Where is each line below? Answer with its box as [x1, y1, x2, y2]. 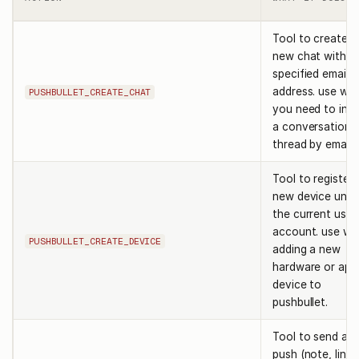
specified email [272, 67, 349, 80]
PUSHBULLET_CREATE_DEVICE [29, 236, 162, 248]
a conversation [272, 119, 351, 133]
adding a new [272, 242, 341, 256]
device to [272, 277, 322, 291]
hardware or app [272, 260, 357, 273]
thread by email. [272, 137, 354, 151]
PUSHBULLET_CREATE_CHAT [29, 87, 151, 99]
